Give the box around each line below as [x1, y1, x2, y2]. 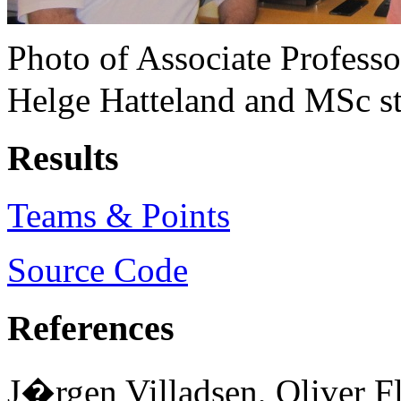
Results [7, 137, 119, 178]
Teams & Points [7, 196, 230, 235]
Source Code [7, 251, 188, 290]
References [7, 307, 175, 348]
